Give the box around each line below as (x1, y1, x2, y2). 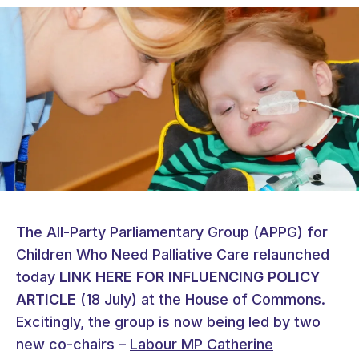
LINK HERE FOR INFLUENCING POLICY (59, 268, 321, 286)
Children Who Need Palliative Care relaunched (16, 246, 329, 264)
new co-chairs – (16, 336, 130, 353)
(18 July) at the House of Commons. (76, 291, 325, 309)
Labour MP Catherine (130, 336, 273, 353)
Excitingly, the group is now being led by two (16, 313, 321, 331)
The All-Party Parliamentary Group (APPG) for (16, 224, 328, 241)
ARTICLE (16, 291, 76, 309)
